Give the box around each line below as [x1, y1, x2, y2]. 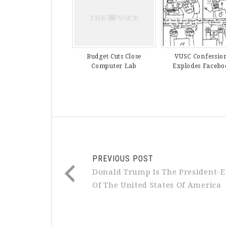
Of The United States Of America [92, 181, 221, 190]
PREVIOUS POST [92, 154, 153, 164]
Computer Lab [91, 63, 137, 70]
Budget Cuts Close [87, 53, 141, 61]
